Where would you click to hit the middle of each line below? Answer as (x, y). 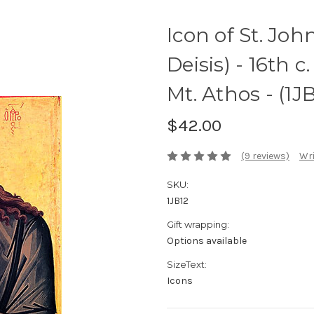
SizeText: (187, 265)
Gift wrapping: (198, 225)
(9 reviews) (265, 156)
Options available (207, 241)
